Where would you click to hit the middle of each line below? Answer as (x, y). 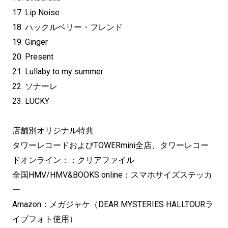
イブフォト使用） (45, 219)
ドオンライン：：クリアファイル (73, 160)
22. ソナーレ (35, 87)
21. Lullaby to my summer (58, 72)
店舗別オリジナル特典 (53, 131)
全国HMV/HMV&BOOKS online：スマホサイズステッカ (112, 175)
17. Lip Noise (36, 13)
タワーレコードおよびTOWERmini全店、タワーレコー (110, 146)
